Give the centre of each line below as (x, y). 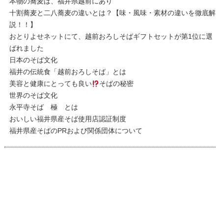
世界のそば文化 (33, 96)
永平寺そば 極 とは (43, 108)
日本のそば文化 (33, 60)
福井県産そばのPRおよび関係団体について (76, 131)
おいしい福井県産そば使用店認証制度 (68, 119)
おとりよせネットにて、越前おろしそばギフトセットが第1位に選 (111, 37)
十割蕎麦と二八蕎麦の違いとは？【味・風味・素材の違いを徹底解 (112, 13)
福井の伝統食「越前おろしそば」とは (68, 72)
